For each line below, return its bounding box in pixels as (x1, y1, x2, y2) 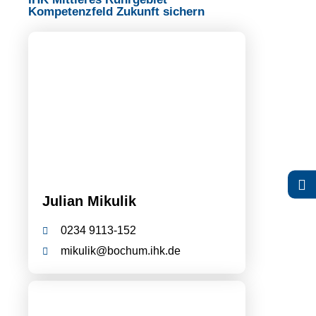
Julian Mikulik (42, 193, 136, 209)
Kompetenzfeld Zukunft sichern (28, 4, 205, 18)
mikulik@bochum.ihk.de (60, 244, 181, 257)
